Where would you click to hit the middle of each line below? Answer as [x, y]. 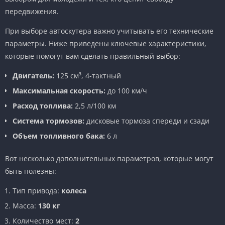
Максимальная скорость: [59, 90]
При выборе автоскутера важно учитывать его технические [109, 31]
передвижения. [32, 11]
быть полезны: [31, 171]
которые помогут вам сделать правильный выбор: [93, 56]
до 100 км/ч [126, 90]
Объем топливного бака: [59, 136]
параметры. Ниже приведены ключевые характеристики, [106, 43]
